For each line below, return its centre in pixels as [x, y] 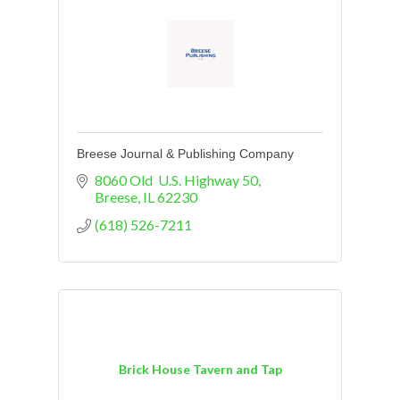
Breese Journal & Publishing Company [185, 154]
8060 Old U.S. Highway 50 [176, 180]
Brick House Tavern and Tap [200, 369]
